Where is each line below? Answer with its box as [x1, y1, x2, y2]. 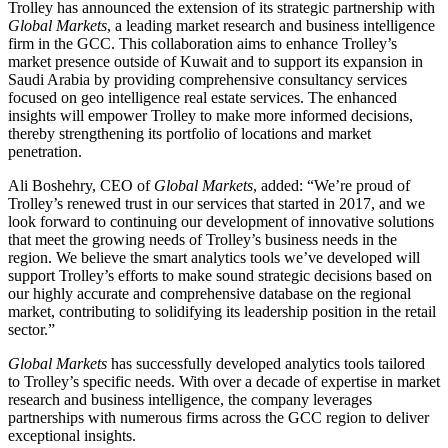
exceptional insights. [8, 426, 136, 444]
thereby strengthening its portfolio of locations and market [8, 124, 371, 142]
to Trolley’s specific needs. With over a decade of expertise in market [8, 372, 440, 390]
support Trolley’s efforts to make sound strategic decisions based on [8, 266, 432, 284]
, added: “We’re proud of [253, 176, 410, 194]
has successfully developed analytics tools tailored [107, 354, 425, 372]
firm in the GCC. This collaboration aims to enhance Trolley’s [8, 34, 397, 52]
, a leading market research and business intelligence [107, 16, 435, 34]
